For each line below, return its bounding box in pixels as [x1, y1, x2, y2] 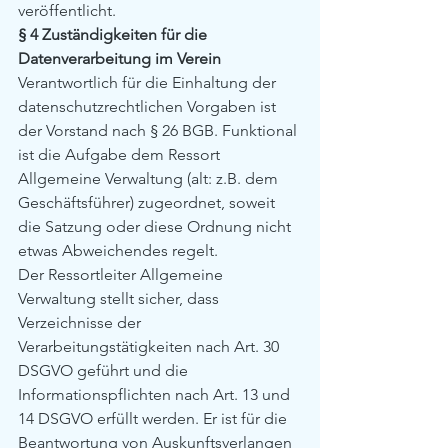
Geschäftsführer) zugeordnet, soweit [18, 193, 279, 212]
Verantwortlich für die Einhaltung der [18, 73, 280, 92]
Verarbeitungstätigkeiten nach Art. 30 [18, 337, 283, 356]
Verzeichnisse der [18, 313, 145, 332]
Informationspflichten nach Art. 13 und [18, 385, 294, 404]
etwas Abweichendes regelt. [18, 241, 218, 260]
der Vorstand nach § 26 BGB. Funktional [18, 121, 301, 140]
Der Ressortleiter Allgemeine [18, 265, 227, 284]
